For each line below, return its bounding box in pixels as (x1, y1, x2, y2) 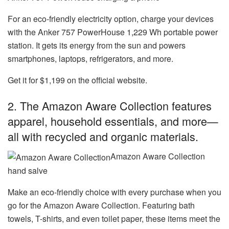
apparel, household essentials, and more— (8, 113, 218, 129)
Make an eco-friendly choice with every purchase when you (8, 186, 221, 198)
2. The (8, 98, 42, 113)
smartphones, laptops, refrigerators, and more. (8, 53, 173, 65)
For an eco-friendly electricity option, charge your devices (8, 13, 214, 25)
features (169, 98, 212, 113)
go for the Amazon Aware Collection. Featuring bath (8, 199, 195, 211)
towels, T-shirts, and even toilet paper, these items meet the (8, 212, 220, 224)
